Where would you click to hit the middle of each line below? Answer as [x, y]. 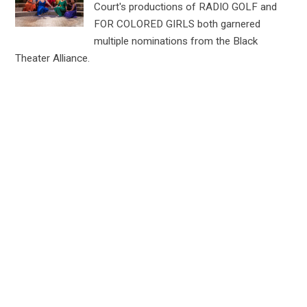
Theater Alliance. [53, 58]
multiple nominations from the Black [176, 41]
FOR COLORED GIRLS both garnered [177, 24]
